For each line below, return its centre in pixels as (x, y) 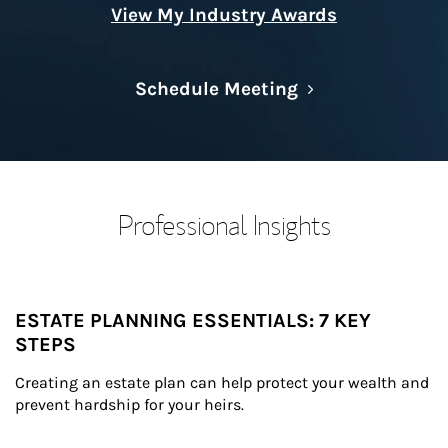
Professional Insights (224, 224)
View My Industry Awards (224, 15)
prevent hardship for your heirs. (129, 404)
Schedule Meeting (216, 89)
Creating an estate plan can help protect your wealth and (224, 382)
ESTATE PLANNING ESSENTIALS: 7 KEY (193, 320)
